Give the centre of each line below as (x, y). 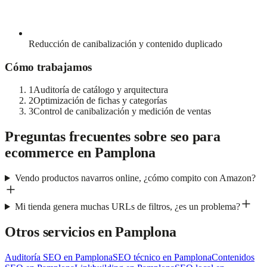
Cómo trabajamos (49, 67)
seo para (195, 137)
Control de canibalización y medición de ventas (122, 111)
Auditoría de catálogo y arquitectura (101, 90)
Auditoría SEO (33, 257)
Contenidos (233, 257)
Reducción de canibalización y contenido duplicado (125, 44)
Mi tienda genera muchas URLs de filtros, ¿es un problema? (127, 207)
